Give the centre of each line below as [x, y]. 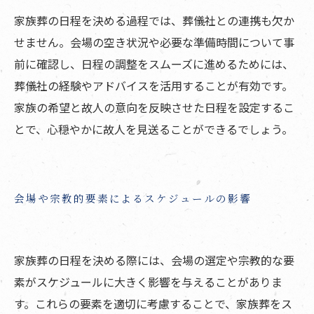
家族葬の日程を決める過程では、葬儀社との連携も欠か [154, 21]
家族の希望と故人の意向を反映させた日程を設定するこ [154, 108]
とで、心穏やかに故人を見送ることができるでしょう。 [153, 129]
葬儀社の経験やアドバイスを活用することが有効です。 [153, 86]
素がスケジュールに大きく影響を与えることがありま [148, 282]
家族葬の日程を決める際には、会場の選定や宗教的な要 [154, 260]
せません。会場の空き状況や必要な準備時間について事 [154, 42]
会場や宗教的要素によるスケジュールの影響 [133, 198]
